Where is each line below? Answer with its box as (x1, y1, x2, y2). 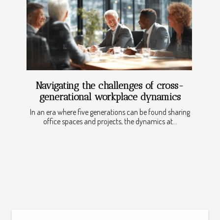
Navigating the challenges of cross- (36, 80, 184, 92)
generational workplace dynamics (39, 91, 181, 103)
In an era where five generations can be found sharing (30, 107, 190, 117)
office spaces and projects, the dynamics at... (43, 116, 177, 127)
